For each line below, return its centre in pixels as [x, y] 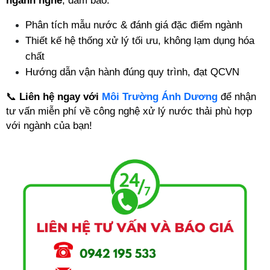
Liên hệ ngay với [61, 96]
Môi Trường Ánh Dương [160, 96]
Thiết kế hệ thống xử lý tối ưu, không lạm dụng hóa [140, 40]
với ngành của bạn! [49, 125]
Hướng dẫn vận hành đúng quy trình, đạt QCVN [132, 72]
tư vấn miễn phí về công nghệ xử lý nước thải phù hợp [129, 111]
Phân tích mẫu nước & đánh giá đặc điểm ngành [134, 25]
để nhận [237, 96]
